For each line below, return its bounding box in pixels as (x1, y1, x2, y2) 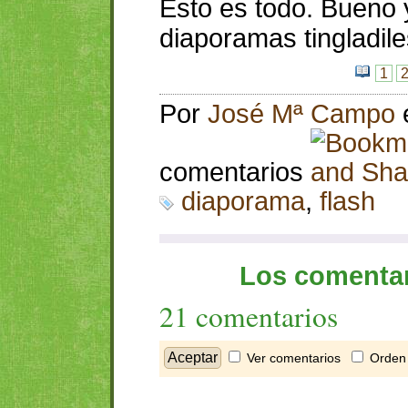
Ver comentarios (247, 351, 341, 365)
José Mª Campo (208, 99, 395, 128)
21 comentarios (159, 297, 338, 335)
